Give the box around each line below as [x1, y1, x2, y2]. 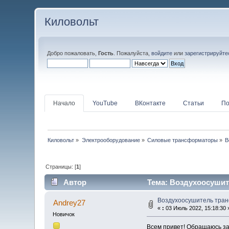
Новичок [53, 211, 75, 218]
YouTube [93, 99, 118, 107]
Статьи [183, 99, 204, 107]
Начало [53, 99, 76, 107]
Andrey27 [53, 198, 85, 208]
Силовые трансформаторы [147, 136, 218, 143]
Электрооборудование [81, 136, 140, 143]
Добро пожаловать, [47, 50, 99, 56]
